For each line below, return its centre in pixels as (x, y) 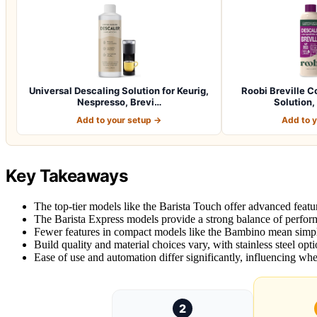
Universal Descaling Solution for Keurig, (119, 90)
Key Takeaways (67, 175)
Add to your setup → (119, 120)
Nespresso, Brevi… (119, 102)
